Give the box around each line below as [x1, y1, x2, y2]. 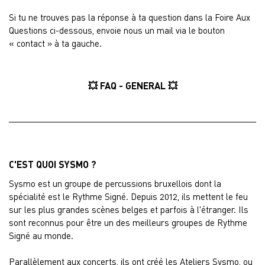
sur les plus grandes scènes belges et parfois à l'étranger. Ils [9, 204, 248, 215]
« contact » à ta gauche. [9, 38, 102, 49]
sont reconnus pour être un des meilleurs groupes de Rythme [9, 217, 247, 228]
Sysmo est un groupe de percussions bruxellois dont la [9, 178, 221, 189]
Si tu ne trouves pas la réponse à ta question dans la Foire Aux [9, 12, 250, 22]
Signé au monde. [9, 230, 73, 241]
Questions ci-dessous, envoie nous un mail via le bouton [9, 25, 225, 35]
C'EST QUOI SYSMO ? [9, 159, 96, 170]
